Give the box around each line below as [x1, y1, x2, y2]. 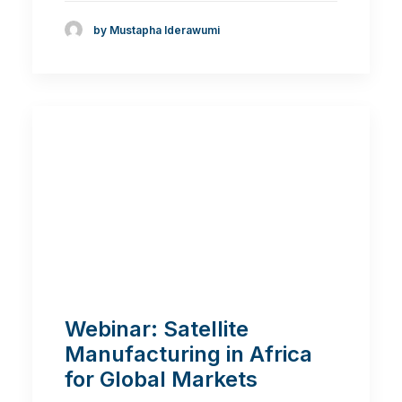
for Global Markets [65, 366, 258, 393]
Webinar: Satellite [65, 316, 249, 343]
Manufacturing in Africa [65, 341, 312, 368]
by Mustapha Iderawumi [93, 22, 220, 37]
